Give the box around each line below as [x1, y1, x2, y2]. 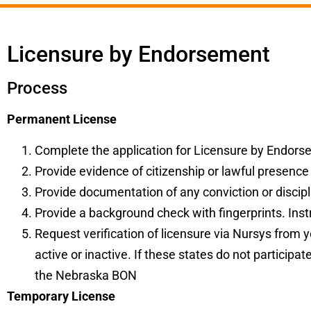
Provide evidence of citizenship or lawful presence [35, 163, 309, 178]
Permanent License [7, 112, 117, 127]
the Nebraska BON [35, 267, 137, 283]
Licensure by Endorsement [7, 41, 270, 68]
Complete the [35, 142, 110, 158]
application [112, 142, 176, 158]
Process [7, 78, 67, 99]
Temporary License [7, 288, 115, 303]
